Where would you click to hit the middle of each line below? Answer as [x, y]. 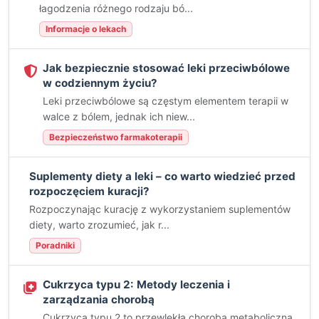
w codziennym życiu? [100, 83]
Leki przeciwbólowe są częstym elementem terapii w [166, 101]
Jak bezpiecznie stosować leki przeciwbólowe [166, 68]
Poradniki [55, 245]
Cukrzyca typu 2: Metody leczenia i [136, 284]
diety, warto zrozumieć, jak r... [99, 225]
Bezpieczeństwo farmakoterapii [116, 137]
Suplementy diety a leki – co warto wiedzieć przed [162, 176]
